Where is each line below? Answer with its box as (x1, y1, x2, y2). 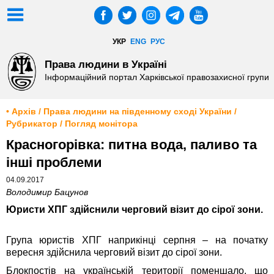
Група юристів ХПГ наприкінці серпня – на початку (6, 235, 268, 246)
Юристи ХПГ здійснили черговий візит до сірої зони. (6, 204, 263, 215)
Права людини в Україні (44, 57, 167, 70)
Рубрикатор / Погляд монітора (6, 119, 138, 129)
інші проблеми (6, 155, 102, 171)
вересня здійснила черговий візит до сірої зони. (6, 247, 222, 258)
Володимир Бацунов (6, 188, 88, 198)
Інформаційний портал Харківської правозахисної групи (44, 72, 269, 83)
